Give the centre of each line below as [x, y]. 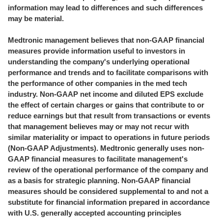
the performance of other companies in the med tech [97, 83]
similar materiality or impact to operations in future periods [109, 137]
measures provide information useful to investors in [96, 51]
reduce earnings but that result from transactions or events [109, 116]
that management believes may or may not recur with [98, 126]
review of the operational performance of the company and [108, 170]
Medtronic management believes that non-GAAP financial [106, 40]
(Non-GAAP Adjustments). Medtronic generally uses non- [106, 148]
